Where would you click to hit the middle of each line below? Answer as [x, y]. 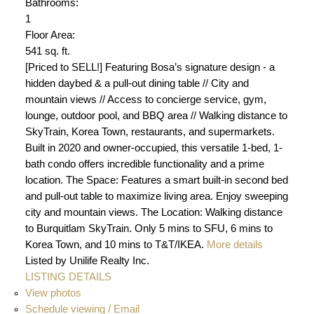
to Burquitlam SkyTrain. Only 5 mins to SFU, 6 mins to [149, 228]
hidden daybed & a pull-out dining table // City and [137, 83]
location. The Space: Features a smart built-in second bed [156, 180]
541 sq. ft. [47, 51]
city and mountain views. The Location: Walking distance [153, 212]
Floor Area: [50, 35]
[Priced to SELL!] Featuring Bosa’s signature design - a [150, 67]
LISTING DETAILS [68, 277]
